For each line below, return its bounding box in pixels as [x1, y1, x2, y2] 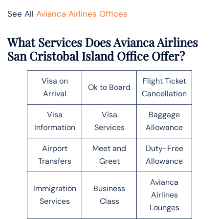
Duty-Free [145, 143, 183, 153]
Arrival [43, 88, 66, 99]
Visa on [41, 75, 68, 86]
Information [34, 122, 75, 132]
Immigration [33, 183, 76, 194]
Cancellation [142, 88, 187, 99]
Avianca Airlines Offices [36, 8, 128, 19]
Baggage [149, 109, 180, 120]
